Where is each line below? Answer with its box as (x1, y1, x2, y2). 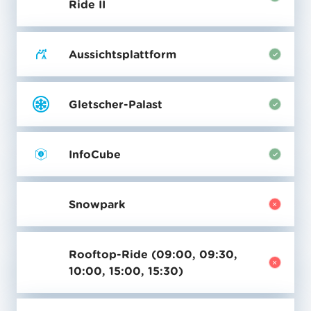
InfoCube (69, 147, 121, 162)
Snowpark (69, 197, 126, 212)
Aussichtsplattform (69, 47, 177, 62)
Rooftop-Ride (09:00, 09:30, (69, 247, 238, 262)
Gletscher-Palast (69, 97, 163, 112)
